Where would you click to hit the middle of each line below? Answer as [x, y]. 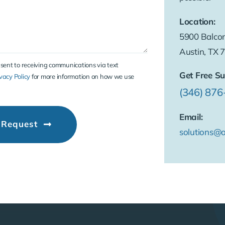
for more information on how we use [83, 77]
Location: [197, 22]
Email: [191, 117]
